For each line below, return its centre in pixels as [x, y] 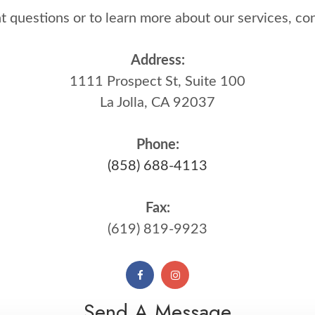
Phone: [157, 145]
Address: [157, 60]
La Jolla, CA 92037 [157, 103]
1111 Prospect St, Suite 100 [157, 82]
